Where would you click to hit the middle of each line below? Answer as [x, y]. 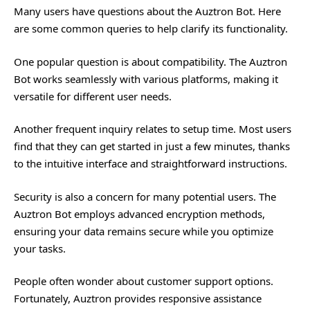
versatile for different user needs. [93, 96]
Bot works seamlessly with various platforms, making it [146, 79]
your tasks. [40, 248]
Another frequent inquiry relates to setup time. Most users [153, 129]
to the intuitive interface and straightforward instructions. [151, 164]
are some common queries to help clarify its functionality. [151, 29]
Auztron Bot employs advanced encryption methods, [139, 213]
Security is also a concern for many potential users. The [145, 196]
